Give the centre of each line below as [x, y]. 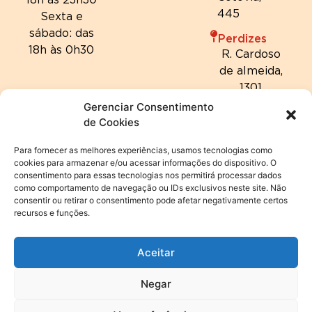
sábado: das [61, 32]
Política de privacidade [156, 294]
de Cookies [111, 122]
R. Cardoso [251, 53]
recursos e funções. [52, 213]
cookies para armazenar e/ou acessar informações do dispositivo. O [145, 163]
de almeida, [251, 70]
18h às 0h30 [61, 49]
